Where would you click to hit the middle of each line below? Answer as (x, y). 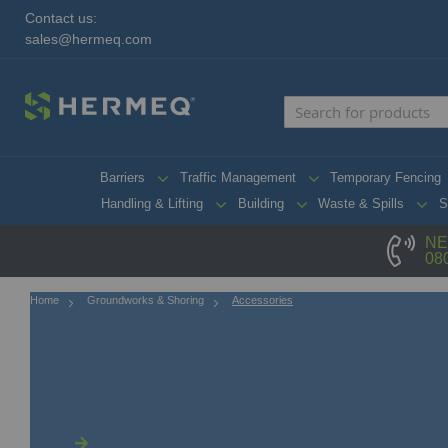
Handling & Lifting (152, 203)
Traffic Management (237, 177)
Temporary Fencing (385, 177)
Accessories (262, 299)
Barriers (122, 177)
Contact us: (61, 18)
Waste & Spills (361, 203)
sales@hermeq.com (88, 39)
